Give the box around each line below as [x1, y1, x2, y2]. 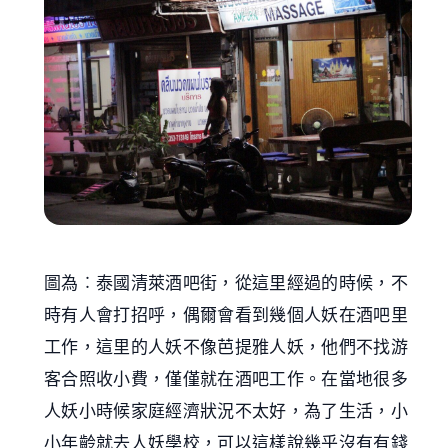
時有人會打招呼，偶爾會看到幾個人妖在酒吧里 [44, 305, 409, 325]
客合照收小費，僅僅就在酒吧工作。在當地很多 [44, 369, 409, 389]
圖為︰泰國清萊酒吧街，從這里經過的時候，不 [44, 273, 409, 293]
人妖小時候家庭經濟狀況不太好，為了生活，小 [44, 401, 409, 421]
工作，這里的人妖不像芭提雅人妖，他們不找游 [44, 337, 409, 357]
